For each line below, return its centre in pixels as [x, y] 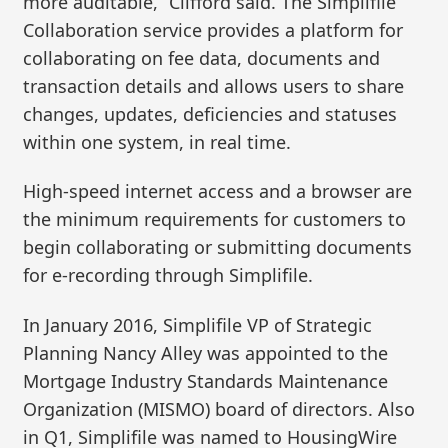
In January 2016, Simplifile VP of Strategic [198, 324]
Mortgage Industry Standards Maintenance [206, 380]
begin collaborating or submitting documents [218, 247]
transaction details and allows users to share [214, 85]
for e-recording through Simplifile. [168, 275]
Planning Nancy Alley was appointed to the [206, 352]
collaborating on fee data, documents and [202, 57]
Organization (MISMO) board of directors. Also [219, 408]
